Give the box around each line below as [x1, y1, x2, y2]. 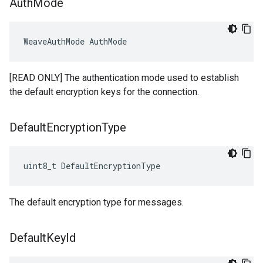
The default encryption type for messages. [9, 197, 184, 208]
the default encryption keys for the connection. [9, 86, 199, 97]
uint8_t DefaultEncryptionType [23, 160, 160, 171]
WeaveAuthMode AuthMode [23, 36, 127, 47]
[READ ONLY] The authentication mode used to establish [9, 72, 239, 83]
